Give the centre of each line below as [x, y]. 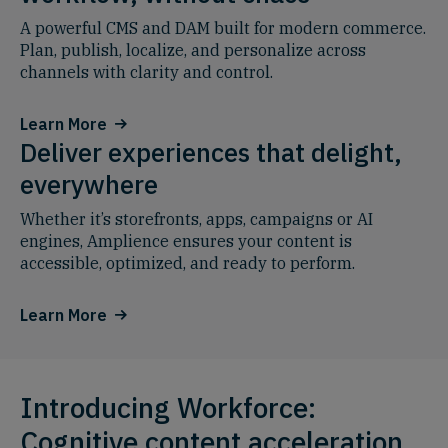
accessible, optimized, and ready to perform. [187, 263]
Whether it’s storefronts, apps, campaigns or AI [196, 219]
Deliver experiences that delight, [211, 152]
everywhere [89, 184]
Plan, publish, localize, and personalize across [193, 50]
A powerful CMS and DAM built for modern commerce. [223, 28]
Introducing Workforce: [168, 408]
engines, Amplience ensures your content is [186, 241]
